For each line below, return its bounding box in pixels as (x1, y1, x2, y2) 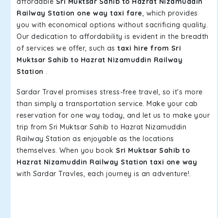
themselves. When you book (17, 146, 116, 155)
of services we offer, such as (17, 44, 117, 53)
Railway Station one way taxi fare (17, 9, 143, 18)
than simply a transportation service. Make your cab (17, 99, 198, 108)
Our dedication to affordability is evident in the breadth (17, 32, 209, 41)
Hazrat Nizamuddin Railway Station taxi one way (17, 158, 197, 166)
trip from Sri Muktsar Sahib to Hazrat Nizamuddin (17, 123, 186, 131)
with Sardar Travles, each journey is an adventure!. (17, 169, 191, 178)
